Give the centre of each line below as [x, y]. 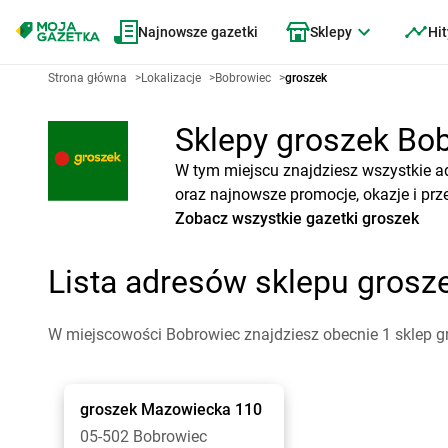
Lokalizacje [171, 78]
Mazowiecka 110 [201, 409]
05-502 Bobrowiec [143, 436]
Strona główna [87, 78]
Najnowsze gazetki [198, 32]
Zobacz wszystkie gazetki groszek [297, 218]
